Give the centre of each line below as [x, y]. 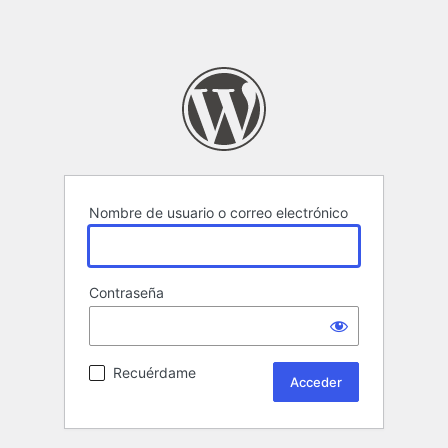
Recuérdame [154, 373]
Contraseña [126, 293]
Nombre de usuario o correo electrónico [218, 213]
